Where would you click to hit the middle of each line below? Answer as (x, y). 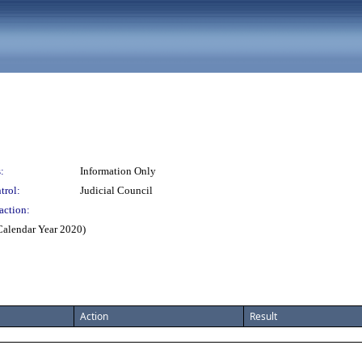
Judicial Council (116, 190)
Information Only (118, 171)
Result (263, 316)
